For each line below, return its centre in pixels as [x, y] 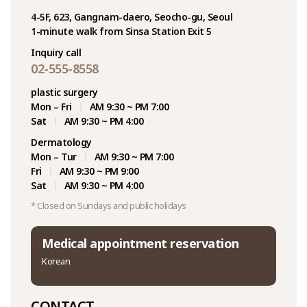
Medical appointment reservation [140, 243]
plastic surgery [64, 92]
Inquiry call [56, 52]
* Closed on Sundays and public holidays [109, 206]
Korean [56, 261]
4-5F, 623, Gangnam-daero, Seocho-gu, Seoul [132, 17]
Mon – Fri [51, 107]
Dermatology [61, 142]
